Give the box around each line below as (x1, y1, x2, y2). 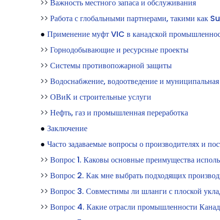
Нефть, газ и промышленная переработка (50, 107, 188, 118)
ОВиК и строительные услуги (50, 91, 151, 103)
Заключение (47, 122, 87, 134)
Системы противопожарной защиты (50, 59, 172, 71)
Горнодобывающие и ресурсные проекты (50, 44, 189, 55)
